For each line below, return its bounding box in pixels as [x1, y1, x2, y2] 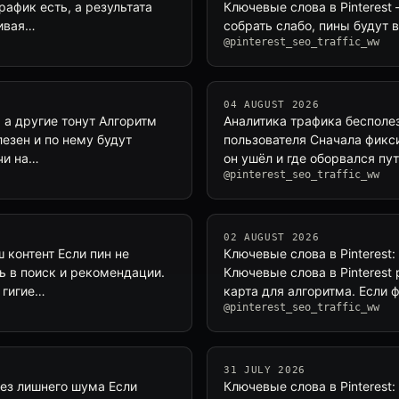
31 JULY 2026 [224, 364, 305, 376]
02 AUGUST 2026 [224, 232, 320, 243]
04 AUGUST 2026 [224, 99, 320, 110]
